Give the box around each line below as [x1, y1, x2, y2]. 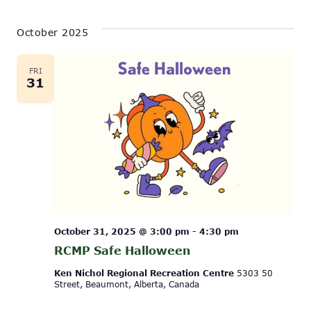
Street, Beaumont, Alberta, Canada [54, 278, 199, 289]
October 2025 [17, 26, 88, 39]
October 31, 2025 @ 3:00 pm [54, 226, 190, 236]
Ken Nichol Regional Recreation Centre [54, 267, 237, 278]
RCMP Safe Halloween [54, 244, 190, 257]
